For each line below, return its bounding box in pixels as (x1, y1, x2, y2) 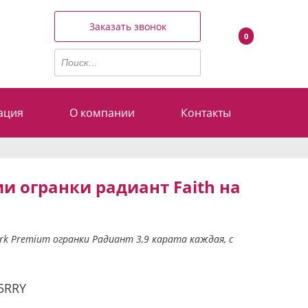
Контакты (180, 104, 231, 120)
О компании (69, 104, 135, 120)
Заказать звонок (89, 20, 166, 34)
